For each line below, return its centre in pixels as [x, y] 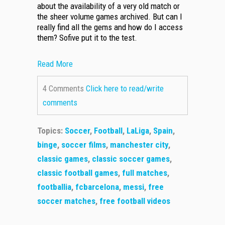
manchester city [139, 145]
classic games [63, 159]
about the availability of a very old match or [108, 6]
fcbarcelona [97, 187]
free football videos [135, 201]
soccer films [84, 145]
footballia [54, 187]
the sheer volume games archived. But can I [110, 17]
